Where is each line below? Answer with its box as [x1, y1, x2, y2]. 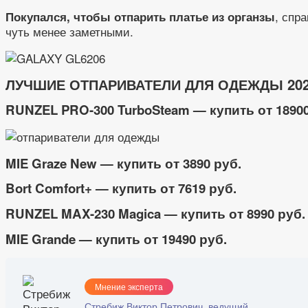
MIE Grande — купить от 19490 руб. [5, 229, 227, 248]
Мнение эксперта [95, 280, 163, 293]
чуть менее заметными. [5, 22, 133, 40]
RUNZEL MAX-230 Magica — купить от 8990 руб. [5, 204, 305, 223]
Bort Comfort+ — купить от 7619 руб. [5, 179, 236, 198]
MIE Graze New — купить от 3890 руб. [5, 153, 241, 173]
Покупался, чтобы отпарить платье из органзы [5, 8, 275, 25]
